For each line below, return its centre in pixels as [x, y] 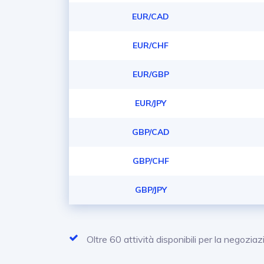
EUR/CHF [151, 45]
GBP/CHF [151, 161]
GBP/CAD [151, 132]
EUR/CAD [151, 16]
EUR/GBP [151, 74]
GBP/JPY [151, 190]
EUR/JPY [151, 103]
